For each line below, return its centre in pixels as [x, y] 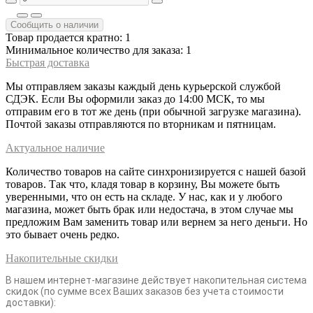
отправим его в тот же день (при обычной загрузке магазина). [153, 112]
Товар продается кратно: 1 [68, 38]
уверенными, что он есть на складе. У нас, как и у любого [144, 197]
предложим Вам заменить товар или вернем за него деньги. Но [156, 222]
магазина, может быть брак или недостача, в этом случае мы [150, 210]
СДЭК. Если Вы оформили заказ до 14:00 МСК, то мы [135, 99]
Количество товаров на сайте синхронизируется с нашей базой [156, 172]
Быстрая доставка [48, 63]
